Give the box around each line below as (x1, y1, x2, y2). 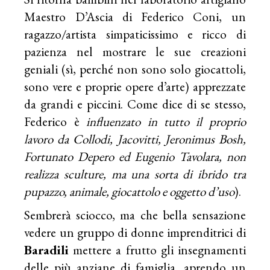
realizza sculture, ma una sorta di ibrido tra (24, 165, 246, 182)
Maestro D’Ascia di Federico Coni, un (24, 8, 246, 25)
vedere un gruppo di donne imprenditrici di (24, 224, 246, 240)
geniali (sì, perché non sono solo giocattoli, (24, 60, 246, 77)
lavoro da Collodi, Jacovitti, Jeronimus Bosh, (24, 130, 246, 147)
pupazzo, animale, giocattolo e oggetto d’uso (24, 183, 235, 199)
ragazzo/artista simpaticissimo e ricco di (24, 25, 246, 42)
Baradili (24, 241, 69, 258)
